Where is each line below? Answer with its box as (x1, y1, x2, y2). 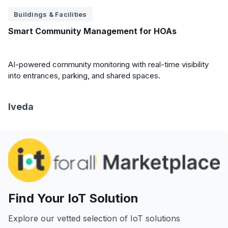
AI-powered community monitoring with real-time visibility (8, 60, 209, 69)
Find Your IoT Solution (8, 191, 138, 206)
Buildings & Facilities (14, 10, 87, 18)
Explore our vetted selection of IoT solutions (8, 213, 180, 224)
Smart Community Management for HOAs (8, 26, 177, 36)
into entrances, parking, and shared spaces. (8, 71, 160, 80)
